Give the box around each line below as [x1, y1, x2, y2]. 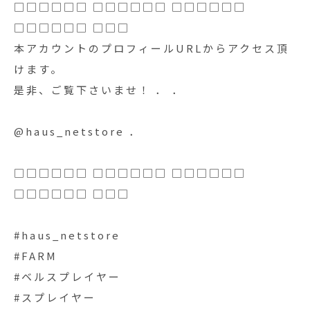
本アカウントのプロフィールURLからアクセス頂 [14, 41, 289, 55]
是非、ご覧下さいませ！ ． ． [14, 82, 184, 97]
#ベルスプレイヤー [14, 269, 134, 284]
